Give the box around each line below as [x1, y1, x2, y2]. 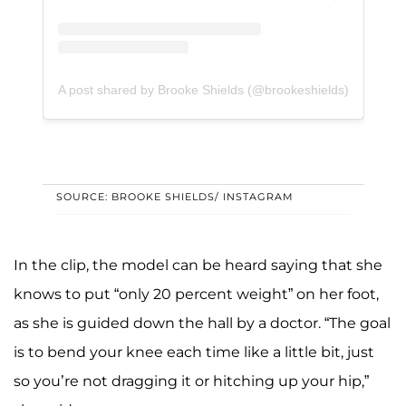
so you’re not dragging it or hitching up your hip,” [14, 372, 369, 390]
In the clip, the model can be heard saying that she [14, 256, 382, 274]
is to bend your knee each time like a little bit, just [14, 343, 374, 361]
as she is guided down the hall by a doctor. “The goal [14, 314, 391, 332]
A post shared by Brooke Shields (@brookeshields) [57, 82, 349, 97]
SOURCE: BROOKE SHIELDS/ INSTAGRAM [55, 189, 294, 203]
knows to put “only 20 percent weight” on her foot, [14, 285, 379, 303]
